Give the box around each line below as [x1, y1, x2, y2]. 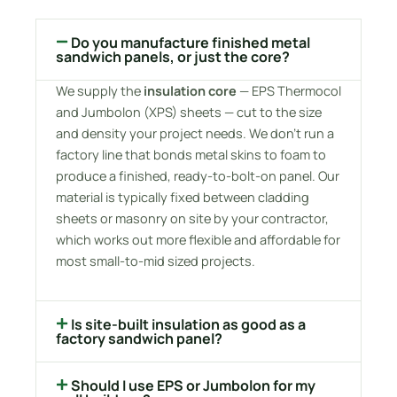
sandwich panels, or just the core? [56, 46, 290, 66]
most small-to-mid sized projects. [56, 252, 255, 269]
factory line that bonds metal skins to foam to [56, 145, 326, 163]
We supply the [56, 82, 144, 99]
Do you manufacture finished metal [70, 32, 310, 52]
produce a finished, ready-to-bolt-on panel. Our [56, 167, 339, 184]
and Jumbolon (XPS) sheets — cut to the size [56, 103, 322, 121]
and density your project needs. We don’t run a [56, 124, 334, 142]
